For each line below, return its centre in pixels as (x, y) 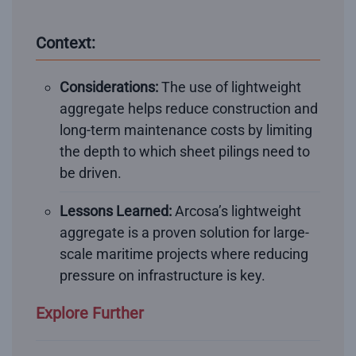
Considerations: (110, 87)
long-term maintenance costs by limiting (186, 130)
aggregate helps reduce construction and (189, 108)
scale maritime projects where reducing (184, 253)
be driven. (91, 172)
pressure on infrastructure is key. (163, 275)
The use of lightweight (231, 87)
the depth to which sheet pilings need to (185, 151)
